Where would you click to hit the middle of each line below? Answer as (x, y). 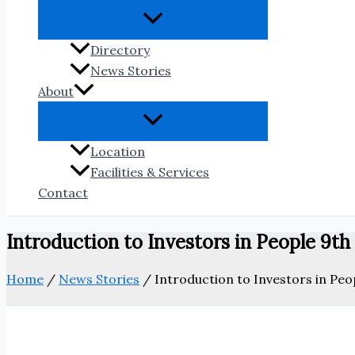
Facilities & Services (150, 172)
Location (118, 152)
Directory (120, 50)
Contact (63, 193)
